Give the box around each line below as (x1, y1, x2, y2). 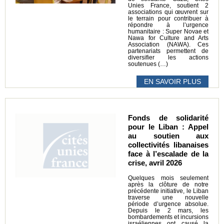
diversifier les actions (128, 54, 208, 60)
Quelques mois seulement (128, 174, 208, 181)
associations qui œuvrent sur (128, 8, 208, 15)
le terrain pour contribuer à (128, 15, 208, 21)
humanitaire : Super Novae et (128, 28, 208, 34)
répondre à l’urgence (128, 21, 208, 28)
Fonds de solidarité (128, 113, 208, 122)
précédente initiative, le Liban (128, 187, 208, 194)
